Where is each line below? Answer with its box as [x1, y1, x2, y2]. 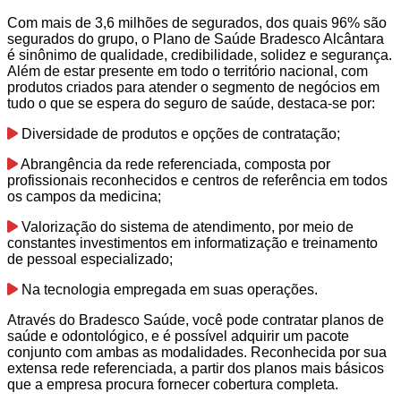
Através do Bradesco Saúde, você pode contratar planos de [7, 311, 384, 328]
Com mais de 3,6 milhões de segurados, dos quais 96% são [7, 14, 387, 30]
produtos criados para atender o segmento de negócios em [7, 79, 380, 95]
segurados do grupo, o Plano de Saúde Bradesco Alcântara [7, 30, 384, 47]
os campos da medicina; [7, 188, 161, 204]
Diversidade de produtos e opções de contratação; [18, 125, 340, 141]
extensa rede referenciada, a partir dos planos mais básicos [7, 360, 384, 376]
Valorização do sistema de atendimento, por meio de [18, 218, 354, 235]
